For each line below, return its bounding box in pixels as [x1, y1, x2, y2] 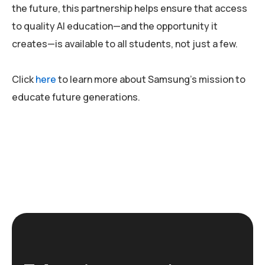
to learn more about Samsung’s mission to [56, 73, 245, 86]
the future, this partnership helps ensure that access [12, 2, 247, 15]
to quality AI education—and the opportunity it [12, 20, 218, 33]
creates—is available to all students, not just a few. [12, 37, 238, 51]
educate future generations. [12, 91, 140, 104]
